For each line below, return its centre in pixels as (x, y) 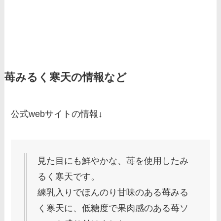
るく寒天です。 (69, 177)
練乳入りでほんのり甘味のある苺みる (113, 193)
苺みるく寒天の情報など (65, 78)
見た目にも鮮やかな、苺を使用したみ (113, 161)
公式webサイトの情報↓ (57, 114)
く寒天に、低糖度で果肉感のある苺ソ (113, 208)
